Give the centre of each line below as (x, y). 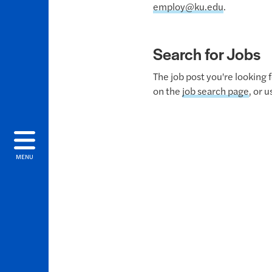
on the (167, 91)
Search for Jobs (206, 54)
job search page (215, 91)
